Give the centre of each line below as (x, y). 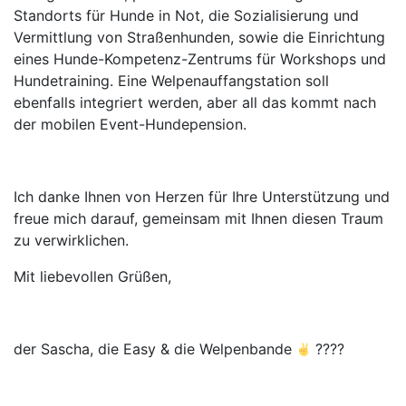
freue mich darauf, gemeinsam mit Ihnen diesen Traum (198, 219)
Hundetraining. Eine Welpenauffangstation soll (171, 81)
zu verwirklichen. (71, 241)
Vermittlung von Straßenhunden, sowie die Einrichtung (199, 38)
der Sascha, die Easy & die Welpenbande (155, 349)
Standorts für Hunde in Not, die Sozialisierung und (186, 16)
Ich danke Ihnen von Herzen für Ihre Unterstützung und (202, 197)
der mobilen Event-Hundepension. (130, 125)
